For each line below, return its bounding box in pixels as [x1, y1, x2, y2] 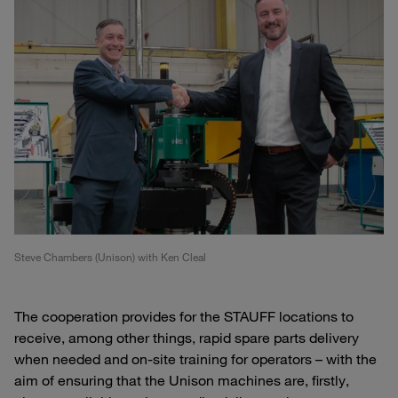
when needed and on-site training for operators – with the [14, 350, 377, 369]
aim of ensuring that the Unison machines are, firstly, [14, 371, 349, 390]
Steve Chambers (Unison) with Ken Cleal [14, 250, 206, 265]
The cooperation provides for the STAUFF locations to [14, 307, 354, 326]
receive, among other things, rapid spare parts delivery [14, 329, 359, 347]
